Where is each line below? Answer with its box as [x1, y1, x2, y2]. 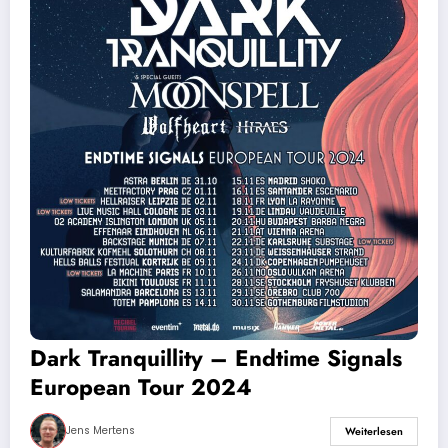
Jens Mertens [66, 423, 135, 439]
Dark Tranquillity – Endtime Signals [30, 342, 402, 375]
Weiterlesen [345, 423, 403, 439]
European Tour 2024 [30, 371, 252, 404]
